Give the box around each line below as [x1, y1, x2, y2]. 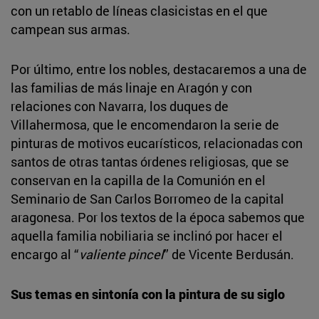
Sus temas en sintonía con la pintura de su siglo [11, 285, 285, 303]
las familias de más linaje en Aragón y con [11, 78, 252, 96]
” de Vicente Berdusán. [164, 245, 294, 263]
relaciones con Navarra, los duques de [11, 97, 229, 115]
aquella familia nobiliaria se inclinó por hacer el [11, 226, 283, 244]
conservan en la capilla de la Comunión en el [11, 171, 266, 189]
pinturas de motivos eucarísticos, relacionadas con [11, 134, 303, 152]
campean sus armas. [11, 20, 130, 38]
